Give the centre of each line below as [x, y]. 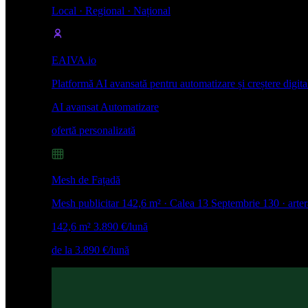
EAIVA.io [74, 60]
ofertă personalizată [93, 130]
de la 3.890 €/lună [90, 250]
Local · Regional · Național [111, 10]
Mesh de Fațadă [86, 179]
